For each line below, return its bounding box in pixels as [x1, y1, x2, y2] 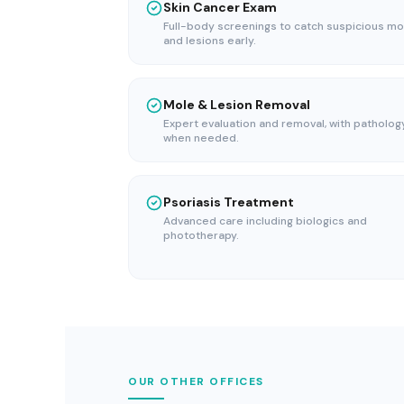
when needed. [163, 130, 239, 145]
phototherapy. [163, 227, 239, 243]
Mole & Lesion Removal [163, 96, 310, 113]
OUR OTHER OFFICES [128, 373, 264, 389]
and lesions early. [163, 32, 256, 48]
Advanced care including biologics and [163, 213, 367, 228]
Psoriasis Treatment [163, 193, 294, 210]
